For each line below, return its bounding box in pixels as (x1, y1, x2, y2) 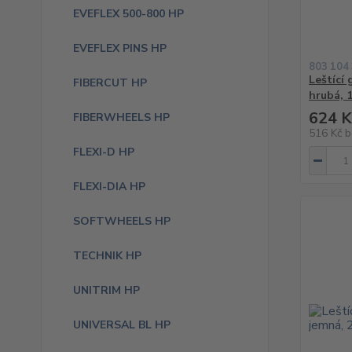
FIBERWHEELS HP (73, 110, 170, 125)
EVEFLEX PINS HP (73, 41, 167, 56)
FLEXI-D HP (73, 145, 134, 159)
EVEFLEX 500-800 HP (73, 6, 184, 21)
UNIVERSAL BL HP (73, 317, 170, 332)
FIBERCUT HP (73, 75, 147, 90)
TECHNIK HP (73, 248, 141, 263)
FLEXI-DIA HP (73, 179, 145, 194)
